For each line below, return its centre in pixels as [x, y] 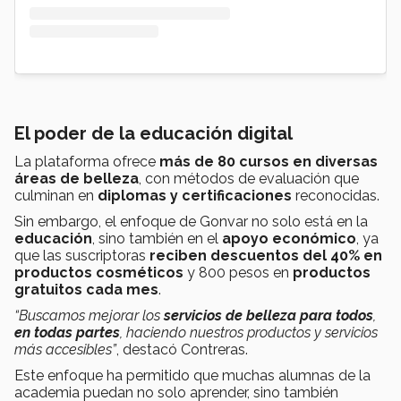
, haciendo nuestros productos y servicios [249, 333]
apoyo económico [289, 239]
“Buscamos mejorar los [89, 316]
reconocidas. [336, 196]
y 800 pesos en [238, 273]
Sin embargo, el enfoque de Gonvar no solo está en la [191, 222]
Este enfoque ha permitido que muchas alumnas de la [192, 376]
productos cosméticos [99, 273]
